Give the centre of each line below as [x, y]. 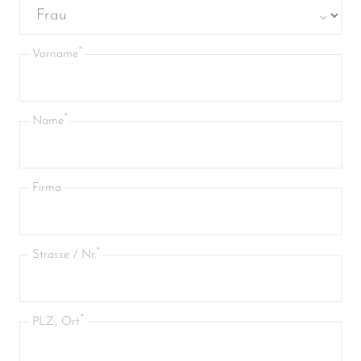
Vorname [55, 54]
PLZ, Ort [56, 322]
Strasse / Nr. [64, 255]
